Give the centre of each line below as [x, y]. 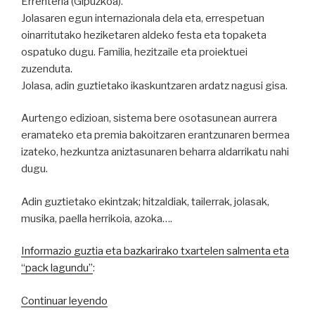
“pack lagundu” [57, 268]
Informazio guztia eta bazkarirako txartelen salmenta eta [155, 251]
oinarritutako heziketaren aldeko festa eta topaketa [144, 35]
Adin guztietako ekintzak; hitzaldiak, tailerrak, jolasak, [145, 201]
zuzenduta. [47, 69]
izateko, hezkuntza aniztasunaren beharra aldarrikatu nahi [155, 152]
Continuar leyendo [64, 301]
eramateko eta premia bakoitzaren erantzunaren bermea [155, 135]
